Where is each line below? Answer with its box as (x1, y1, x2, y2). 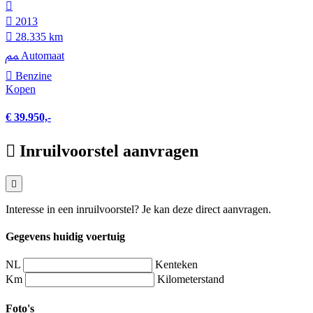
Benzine (13, 70, 52, 82)
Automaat (18, 50, 64, 62)
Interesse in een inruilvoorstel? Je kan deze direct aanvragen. (6, 203, 271, 215)
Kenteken (155, 259, 198, 271)
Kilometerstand (157, 273, 224, 286)
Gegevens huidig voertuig (6, 231, 125, 243)
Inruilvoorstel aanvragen (20, 141, 198, 160)
